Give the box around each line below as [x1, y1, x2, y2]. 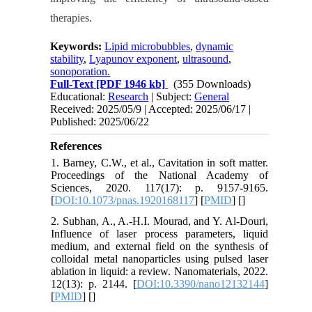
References [50, 139, 102, 152]
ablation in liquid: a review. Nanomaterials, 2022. [51, 265, 268, 277]
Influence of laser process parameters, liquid [51, 227, 268, 240]
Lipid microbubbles [104, 40, 191, 52]
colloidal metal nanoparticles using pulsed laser [51, 252, 268, 265]
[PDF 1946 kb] [93, 77, 166, 90]
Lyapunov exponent [89, 52, 178, 65]
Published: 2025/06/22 [50, 115, 150, 127]
